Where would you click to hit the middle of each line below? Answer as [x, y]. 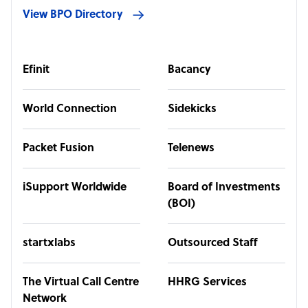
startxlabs [49, 243]
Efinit [36, 70]
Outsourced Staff [212, 243]
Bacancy [189, 70]
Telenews [191, 148]
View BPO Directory [73, 15]
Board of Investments [224, 188]
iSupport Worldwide [75, 188]
